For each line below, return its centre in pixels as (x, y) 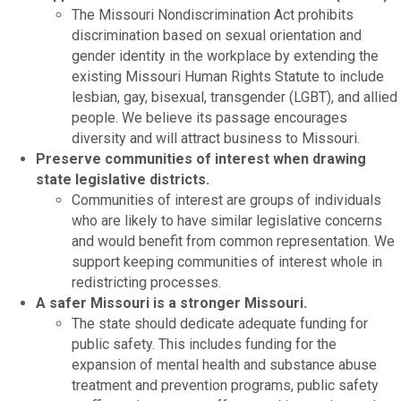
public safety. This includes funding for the (204, 344)
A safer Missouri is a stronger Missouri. (171, 303)
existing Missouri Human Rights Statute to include (228, 76)
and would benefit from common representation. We (233, 241)
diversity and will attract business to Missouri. (216, 138)
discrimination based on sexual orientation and (217, 35)
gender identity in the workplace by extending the (225, 55)
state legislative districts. (123, 179)
